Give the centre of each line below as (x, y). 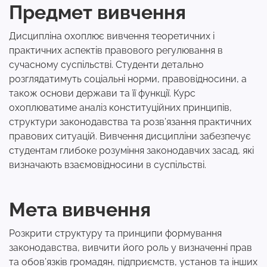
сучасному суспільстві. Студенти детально (106, 65)
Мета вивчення (80, 209)
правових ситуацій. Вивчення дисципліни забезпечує (130, 136)
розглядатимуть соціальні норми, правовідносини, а (128, 79)
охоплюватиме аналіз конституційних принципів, (120, 108)
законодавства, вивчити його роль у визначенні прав (131, 248)
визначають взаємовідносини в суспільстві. (109, 165)
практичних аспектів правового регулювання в (116, 50)
